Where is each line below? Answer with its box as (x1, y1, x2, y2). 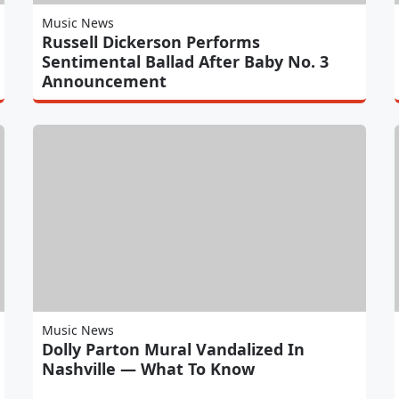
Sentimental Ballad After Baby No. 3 (42, 50, 330, 72)
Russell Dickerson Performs (42, 30, 261, 53)
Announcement (42, 69, 167, 92)
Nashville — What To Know (42, 357, 256, 379)
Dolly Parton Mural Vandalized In (42, 338, 305, 360)
